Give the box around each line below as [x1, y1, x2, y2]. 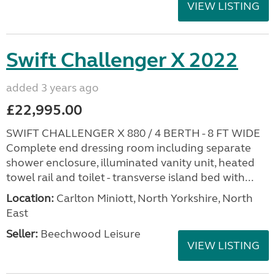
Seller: [6, 227, 38, 241]
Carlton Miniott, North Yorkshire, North [54, 191, 253, 205]
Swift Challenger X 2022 [6, 47, 238, 73]
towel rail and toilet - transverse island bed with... [6, 170, 254, 184]
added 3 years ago [6, 80, 99, 95]
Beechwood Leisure [38, 227, 141, 241]
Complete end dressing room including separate [6, 141, 251, 155]
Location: [6, 191, 54, 205]
